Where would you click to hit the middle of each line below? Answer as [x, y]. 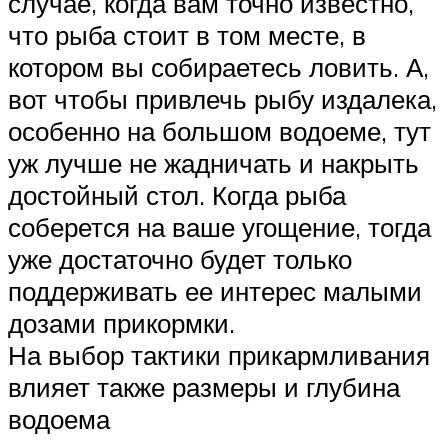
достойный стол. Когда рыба [177, 194]
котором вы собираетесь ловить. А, [218, 66]
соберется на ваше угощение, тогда [219, 226]
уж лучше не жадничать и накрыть [213, 162]
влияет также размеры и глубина [204, 386]
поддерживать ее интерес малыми [215, 290]
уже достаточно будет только [180, 258]
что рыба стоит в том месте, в [187, 34]
